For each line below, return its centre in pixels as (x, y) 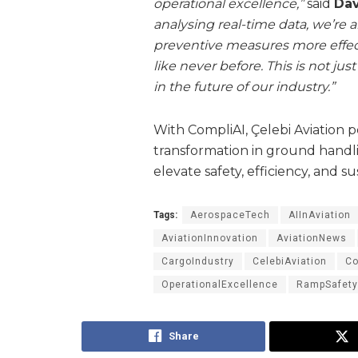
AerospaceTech (230, 215)
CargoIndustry (198, 262)
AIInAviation (320, 215)
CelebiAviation (290, 262)
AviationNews (312, 239)
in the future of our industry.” (244, 87)
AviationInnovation (210, 239)
